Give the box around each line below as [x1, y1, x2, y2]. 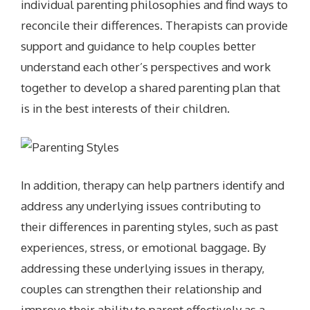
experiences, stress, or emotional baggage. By [21, 240, 266, 255]
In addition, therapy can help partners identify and [21, 178, 285, 193]
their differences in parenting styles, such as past [21, 219, 279, 235]
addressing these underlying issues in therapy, [21, 261, 265, 276]
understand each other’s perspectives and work [21, 60, 271, 75]
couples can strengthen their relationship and [21, 282, 262, 297]
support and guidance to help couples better [21, 39, 257, 54]
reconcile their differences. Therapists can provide [21, 18, 289, 33]
